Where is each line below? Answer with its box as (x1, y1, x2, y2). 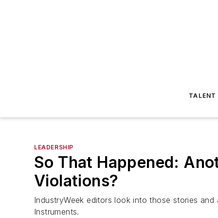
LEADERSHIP (34, 144, 73, 151)
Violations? (34, 171, 119, 190)
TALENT (189, 92, 217, 99)
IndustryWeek (34, 195, 84, 205)
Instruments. (34, 207, 79, 217)
